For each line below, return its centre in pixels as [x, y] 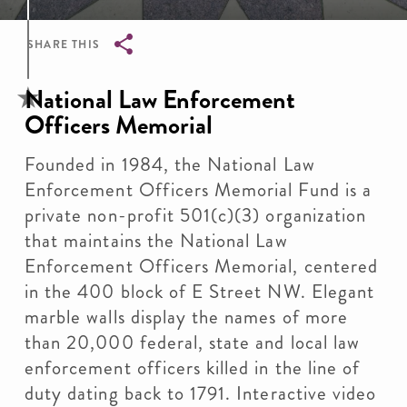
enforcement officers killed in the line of [193, 368]
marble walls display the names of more [186, 317]
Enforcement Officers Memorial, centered [201, 266]
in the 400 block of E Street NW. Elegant [199, 292]
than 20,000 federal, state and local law [192, 342]
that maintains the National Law [156, 241]
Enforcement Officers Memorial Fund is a [198, 190]
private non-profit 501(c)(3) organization [196, 215]
